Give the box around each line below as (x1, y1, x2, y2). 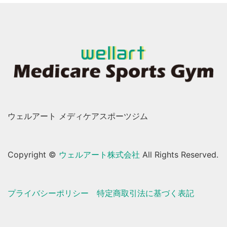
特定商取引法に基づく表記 (97, 187, 194, 198)
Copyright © (8, 149, 59, 160)
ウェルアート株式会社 (59, 149, 140, 160)
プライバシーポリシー (8, 187, 89, 198)
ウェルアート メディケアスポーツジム (8, 110, 148, 121)
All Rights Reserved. (140, 149, 218, 160)
